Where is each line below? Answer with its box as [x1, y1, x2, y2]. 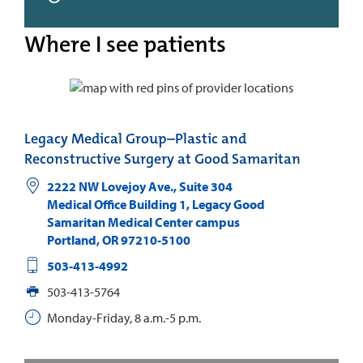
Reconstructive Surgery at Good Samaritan [24, 148, 301, 169]
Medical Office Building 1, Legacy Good [46, 195, 265, 212]
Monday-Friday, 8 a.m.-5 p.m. [46, 309, 201, 326]
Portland [46, 231, 96, 248]
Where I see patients [24, 29, 226, 59]
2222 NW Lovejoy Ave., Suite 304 [46, 177, 233, 194]
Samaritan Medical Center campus [46, 213, 240, 230]
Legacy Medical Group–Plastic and [24, 128, 246, 148]
